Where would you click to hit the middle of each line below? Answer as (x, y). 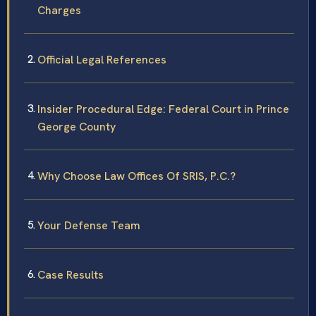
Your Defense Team (89, 225)
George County (77, 126)
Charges (59, 10)
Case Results (71, 274)
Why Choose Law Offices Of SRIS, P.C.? (136, 176)
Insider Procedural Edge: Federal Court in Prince (163, 109)
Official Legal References (102, 59)
